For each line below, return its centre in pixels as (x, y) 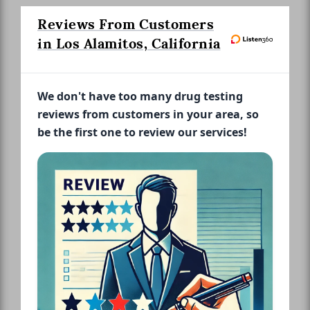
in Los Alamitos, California (129, 43)
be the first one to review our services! (142, 132)
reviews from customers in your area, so (148, 114)
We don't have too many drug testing (140, 96)
